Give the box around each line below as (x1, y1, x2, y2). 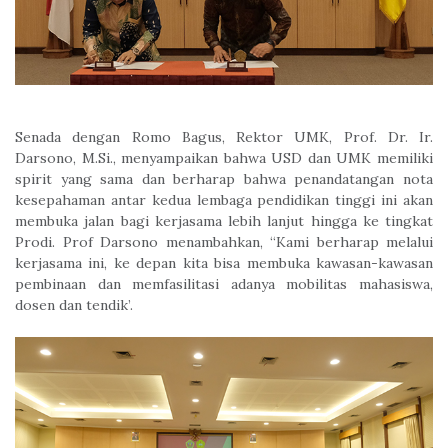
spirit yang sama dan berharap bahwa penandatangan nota (15, 169, 433, 188)
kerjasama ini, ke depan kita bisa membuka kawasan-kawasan (15, 253, 433, 272)
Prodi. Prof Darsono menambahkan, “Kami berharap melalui (15, 232, 433, 251)
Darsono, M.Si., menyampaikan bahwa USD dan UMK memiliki (15, 148, 433, 167)
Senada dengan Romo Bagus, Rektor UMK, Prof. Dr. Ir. (15, 127, 433, 146)
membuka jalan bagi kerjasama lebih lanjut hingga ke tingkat (15, 211, 433, 230)
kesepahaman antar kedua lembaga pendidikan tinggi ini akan (15, 190, 433, 209)
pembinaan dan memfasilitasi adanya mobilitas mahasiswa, (15, 274, 433, 293)
